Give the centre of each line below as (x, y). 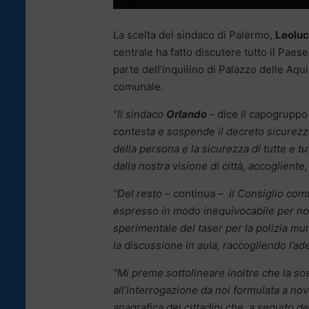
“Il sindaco (140, 114)
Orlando (188, 114)
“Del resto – (143, 194)
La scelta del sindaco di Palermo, (194, 35)
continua (196, 194)
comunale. (138, 87)
